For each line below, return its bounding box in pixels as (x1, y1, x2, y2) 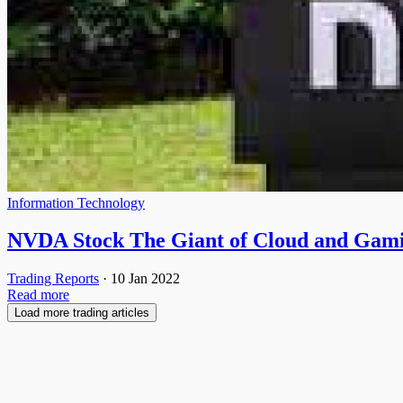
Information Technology (7, 194, 145, 210)
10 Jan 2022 (111, 271, 180, 287)
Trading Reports (7, 271, 99, 287)
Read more (7, 287, 69, 303)
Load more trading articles (14, 306, 149, 320)
